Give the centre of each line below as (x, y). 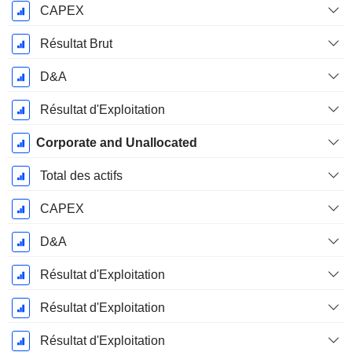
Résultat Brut (76, 44)
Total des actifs (81, 176)
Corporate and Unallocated (116, 143)
